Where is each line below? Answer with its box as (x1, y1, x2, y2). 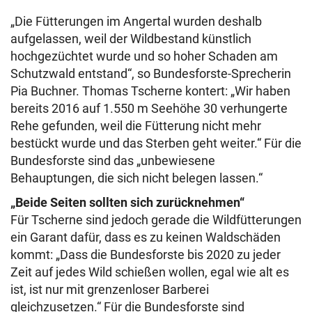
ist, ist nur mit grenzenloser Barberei (10, 282, 209, 297)
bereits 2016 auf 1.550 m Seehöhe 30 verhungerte (10, 101, 288, 116)
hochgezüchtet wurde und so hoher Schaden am (10, 49, 278, 63)
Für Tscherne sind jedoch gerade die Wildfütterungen (10, 212, 302, 227)
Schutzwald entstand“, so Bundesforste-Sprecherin (10, 66, 291, 81)
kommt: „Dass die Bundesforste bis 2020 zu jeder (10, 247, 281, 262)
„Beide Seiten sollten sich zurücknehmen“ (10, 195, 244, 210)
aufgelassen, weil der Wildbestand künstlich (10, 31, 251, 46)
